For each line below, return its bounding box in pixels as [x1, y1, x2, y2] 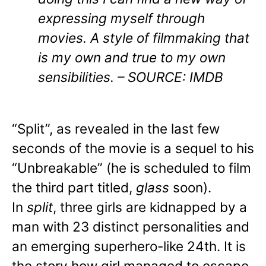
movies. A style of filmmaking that [38, 30, 249, 46]
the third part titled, [12, 179, 136, 196]
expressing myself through [38, 10, 205, 27]
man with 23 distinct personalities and [12, 218, 249, 235]
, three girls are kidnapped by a [53, 199, 247, 216]
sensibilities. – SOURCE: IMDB [38, 69, 223, 85]
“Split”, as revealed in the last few [12, 121, 220, 137]
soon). [169, 179, 211, 196]
